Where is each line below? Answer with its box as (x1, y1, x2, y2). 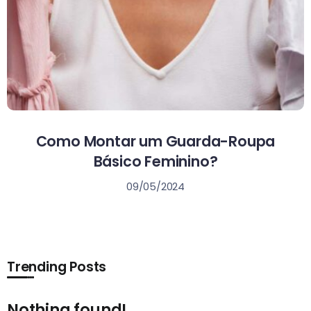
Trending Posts (7, 257, 107, 276)
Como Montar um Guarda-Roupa (35, 131, 276, 151)
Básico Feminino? (93, 151, 218, 171)
